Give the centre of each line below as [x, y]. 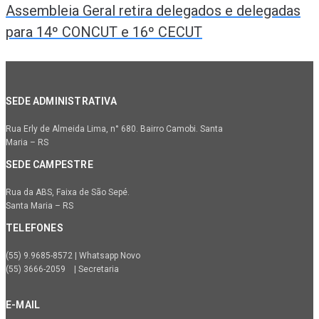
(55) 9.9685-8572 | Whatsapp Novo [73, 256]
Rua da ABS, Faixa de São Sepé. [68, 193]
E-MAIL [23, 305]
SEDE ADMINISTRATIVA [61, 101]
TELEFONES [35, 228]
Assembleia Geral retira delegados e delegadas [153, 10]
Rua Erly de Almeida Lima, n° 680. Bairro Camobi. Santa [114, 129]
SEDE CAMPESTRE [49, 165]
